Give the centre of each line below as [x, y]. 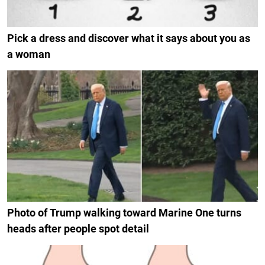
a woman [29, 54]
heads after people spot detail [78, 229]
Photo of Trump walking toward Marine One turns [124, 213]
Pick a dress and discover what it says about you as [129, 38]
